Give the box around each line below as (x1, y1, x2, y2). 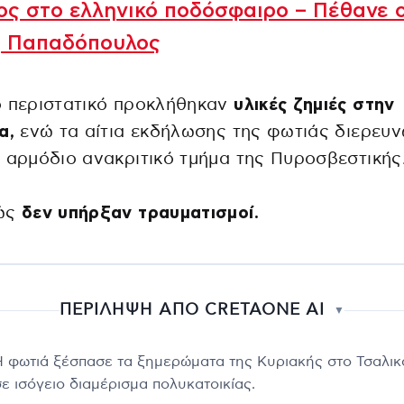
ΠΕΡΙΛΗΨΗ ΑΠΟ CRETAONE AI (60, 302, 325, 319)
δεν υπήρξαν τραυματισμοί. (21, 205, 259, 223)
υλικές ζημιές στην (234, 96, 395, 115)
